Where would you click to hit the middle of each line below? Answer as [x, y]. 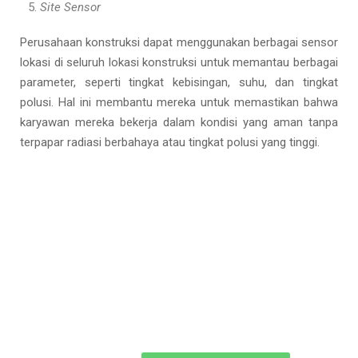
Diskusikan [179, 229]
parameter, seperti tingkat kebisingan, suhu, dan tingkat [179, 82]
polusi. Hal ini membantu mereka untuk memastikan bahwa [179, 102]
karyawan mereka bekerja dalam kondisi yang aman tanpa [179, 122]
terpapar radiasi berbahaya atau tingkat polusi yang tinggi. [170, 142]
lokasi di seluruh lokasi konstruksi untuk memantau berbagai [179, 62]
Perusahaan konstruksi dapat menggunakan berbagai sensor [179, 42]
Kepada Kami [179, 268]
